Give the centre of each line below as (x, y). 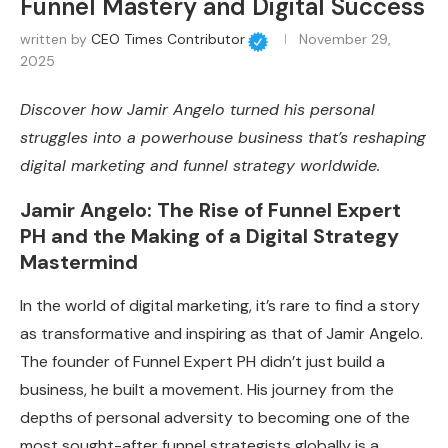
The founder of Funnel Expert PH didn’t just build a (202, 362)
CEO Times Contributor (168, 39)
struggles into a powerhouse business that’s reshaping (223, 138)
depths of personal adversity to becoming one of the (215, 418)
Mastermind (79, 262)
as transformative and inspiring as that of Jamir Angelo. (221, 334)
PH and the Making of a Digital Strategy (209, 236)
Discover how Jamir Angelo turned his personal (197, 110)
